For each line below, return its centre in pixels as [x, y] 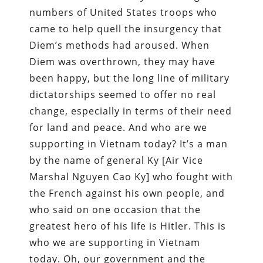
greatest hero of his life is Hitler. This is [128, 226]
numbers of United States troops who [124, 12]
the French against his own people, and [127, 193]
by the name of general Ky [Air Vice [117, 160]
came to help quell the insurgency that [126, 28]
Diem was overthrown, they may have [123, 61]
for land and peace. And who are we [119, 127]
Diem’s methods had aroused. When [120, 45]
